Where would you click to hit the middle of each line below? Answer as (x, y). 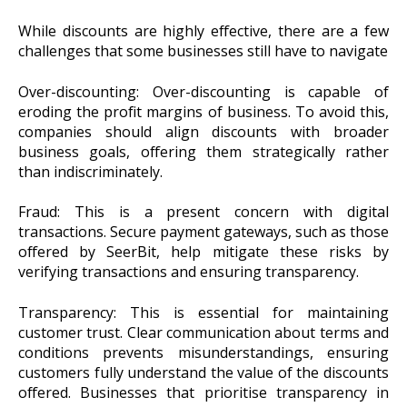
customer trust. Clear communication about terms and (203, 332)
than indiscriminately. (90, 171)
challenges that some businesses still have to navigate (203, 51)
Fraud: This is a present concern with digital (203, 212)
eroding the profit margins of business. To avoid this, (203, 111)
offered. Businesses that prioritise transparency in (203, 392)
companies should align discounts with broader (203, 131)
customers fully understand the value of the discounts (203, 372)
